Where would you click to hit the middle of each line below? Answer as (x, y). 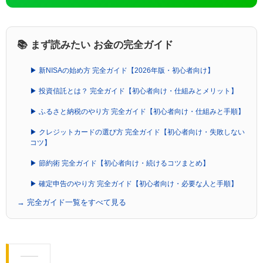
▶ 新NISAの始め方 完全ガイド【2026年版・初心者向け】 (122, 70)
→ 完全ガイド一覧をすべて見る (72, 202)
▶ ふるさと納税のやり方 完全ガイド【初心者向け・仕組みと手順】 (137, 111)
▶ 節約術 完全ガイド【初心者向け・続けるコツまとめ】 (120, 163)
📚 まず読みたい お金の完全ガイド (95, 45)
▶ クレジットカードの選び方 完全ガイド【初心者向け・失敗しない (137, 132)
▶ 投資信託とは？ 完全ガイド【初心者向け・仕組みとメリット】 (134, 91)
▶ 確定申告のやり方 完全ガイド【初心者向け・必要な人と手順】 (134, 183)
